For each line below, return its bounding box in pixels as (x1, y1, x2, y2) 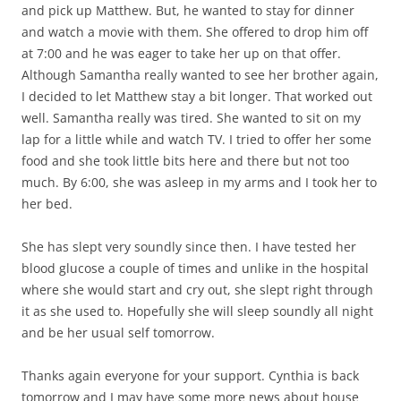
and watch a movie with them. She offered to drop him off (21, 23, 368, 40)
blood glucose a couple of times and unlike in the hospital (21, 260, 369, 277)
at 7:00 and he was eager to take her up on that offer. (21, 45, 341, 62)
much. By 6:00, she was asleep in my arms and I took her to (21, 174, 377, 191)
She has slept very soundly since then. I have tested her (21, 238, 356, 255)
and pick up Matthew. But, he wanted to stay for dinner (21, 2, 354, 19)
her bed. (21, 195, 73, 212)
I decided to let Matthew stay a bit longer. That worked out (21, 88, 372, 105)
